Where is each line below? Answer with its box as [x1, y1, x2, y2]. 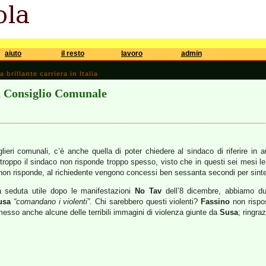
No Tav [135, 186, 161, 195]
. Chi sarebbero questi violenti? [90, 197, 201, 206]
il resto [61, 49, 84, 58]
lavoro [121, 49, 142, 58]
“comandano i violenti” [13, 197, 90, 206]
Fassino [201, 197, 230, 206]
